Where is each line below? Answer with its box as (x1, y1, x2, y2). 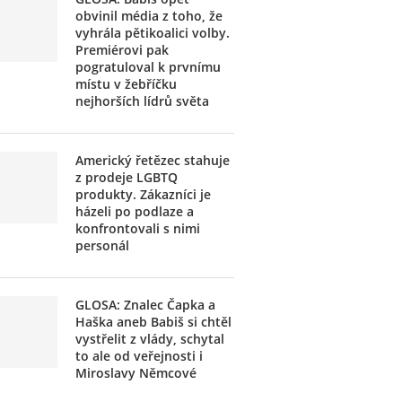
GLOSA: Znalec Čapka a (75, 296, 216, 313)
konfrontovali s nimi (75, 220, 201, 237)
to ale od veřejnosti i (75, 347, 204, 364)
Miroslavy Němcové (75, 364, 197, 381)
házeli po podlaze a (75, 203, 195, 220)
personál (75, 237, 130, 254)
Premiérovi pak (75, 41, 170, 58)
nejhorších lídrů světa (75, 92, 210, 109)
